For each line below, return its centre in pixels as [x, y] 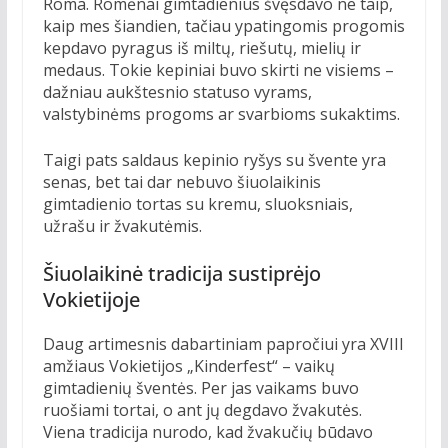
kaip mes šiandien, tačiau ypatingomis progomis [223, 26]
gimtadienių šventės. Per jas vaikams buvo [200, 388]
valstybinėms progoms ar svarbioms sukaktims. [221, 114]
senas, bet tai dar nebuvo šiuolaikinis [181, 182]
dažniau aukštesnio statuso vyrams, [177, 92]
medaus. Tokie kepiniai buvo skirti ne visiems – [218, 70]
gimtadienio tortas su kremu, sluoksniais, [197, 204]
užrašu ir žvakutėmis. [122, 226]
